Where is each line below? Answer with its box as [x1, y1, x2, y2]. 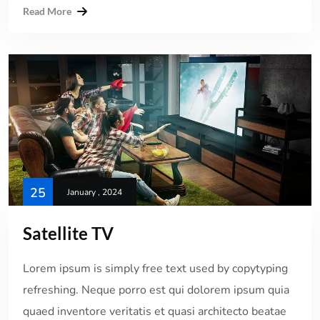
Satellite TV [23, 222, 114, 244]
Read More [23, 4, 71, 17]
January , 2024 [67, 186, 122, 198]
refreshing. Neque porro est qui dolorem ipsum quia [23, 281, 289, 298]
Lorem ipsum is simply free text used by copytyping [23, 260, 288, 276]
